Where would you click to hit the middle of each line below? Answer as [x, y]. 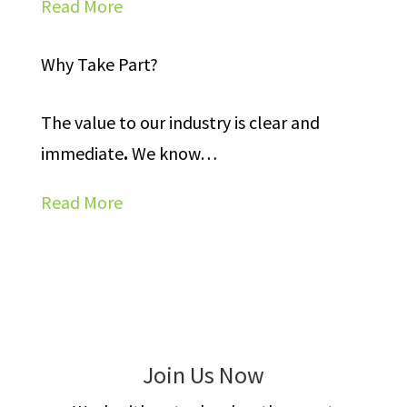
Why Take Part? [99, 64]
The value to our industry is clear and [180, 122]
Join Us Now [203, 375]
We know [164, 153]
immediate [82, 153]
